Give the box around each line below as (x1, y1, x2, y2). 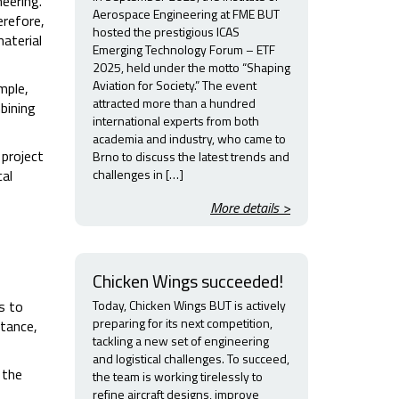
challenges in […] (92, 165, 183, 183)
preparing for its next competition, (92, 313, 273, 332)
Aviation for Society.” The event (92, 76, 256, 94)
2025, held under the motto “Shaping (92, 58, 290, 77)
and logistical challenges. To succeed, (92, 349, 289, 368)
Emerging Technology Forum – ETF (92, 40, 275, 59)
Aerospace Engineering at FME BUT (92, 4, 280, 23)
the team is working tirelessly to (92, 367, 263, 386)
